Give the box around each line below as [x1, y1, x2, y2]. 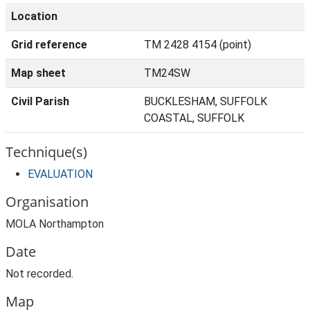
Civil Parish [11, 95, 69, 108]
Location [11, 10, 57, 23]
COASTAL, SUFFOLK [144, 111, 244, 125]
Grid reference [11, 38, 87, 51]
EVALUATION [28, 167, 93, 181]
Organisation [6, 192, 89, 211]
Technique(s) [6, 143, 87, 161]
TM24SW [144, 66, 190, 80]
